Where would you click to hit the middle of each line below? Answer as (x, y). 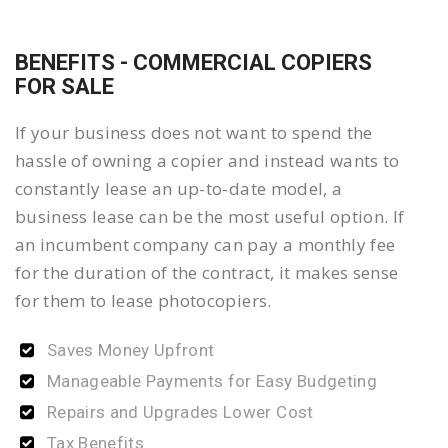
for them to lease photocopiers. (143, 301)
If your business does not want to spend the (194, 133)
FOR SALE (64, 87)
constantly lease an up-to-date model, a (179, 189)
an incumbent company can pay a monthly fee (205, 245)
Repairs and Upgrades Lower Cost (180, 412)
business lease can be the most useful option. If (210, 217)
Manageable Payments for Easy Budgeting (212, 381)
